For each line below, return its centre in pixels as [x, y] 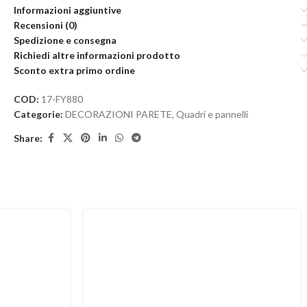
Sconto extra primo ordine [74, 70]
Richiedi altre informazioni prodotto [97, 55]
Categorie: [38, 114]
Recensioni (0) [46, 25]
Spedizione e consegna [65, 40]
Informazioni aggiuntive [67, 10]
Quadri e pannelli [212, 114]
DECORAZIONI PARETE [119, 114]
